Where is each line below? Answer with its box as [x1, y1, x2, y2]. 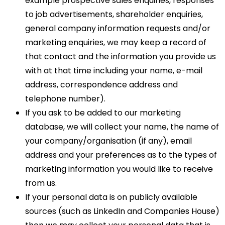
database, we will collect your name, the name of [25, 121, 219, 133]
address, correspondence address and [25, 79, 178, 91]
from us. [25, 177, 57, 189]
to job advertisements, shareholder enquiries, [25, 9, 203, 21]
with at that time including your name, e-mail [25, 65, 202, 77]
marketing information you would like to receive [25, 163, 213, 175]
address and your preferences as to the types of [25, 149, 217, 161]
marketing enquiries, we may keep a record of [25, 37, 206, 49]
